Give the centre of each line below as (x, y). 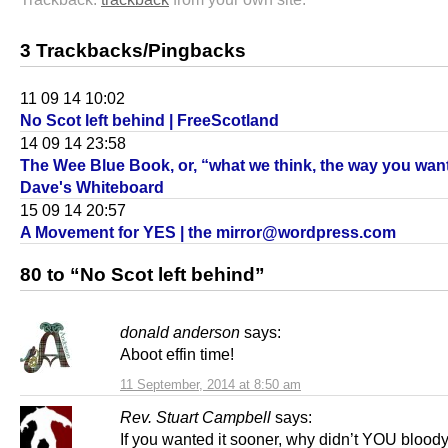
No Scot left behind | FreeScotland (149, 120)
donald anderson (180, 332)
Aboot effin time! (177, 354)
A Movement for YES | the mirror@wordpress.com (208, 232)
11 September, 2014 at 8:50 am (210, 385)
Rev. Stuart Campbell (195, 417)
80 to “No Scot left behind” (142, 275)
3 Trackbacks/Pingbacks (133, 51)
